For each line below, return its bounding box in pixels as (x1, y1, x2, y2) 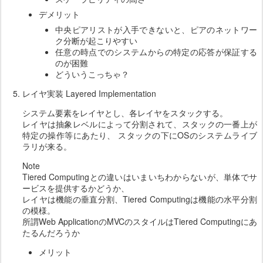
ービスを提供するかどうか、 (22, 182, 129, 194)
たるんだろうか (22, 227, 80, 239)
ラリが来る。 (22, 140, 72, 153)
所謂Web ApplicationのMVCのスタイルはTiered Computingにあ (22, 215, 257, 228)
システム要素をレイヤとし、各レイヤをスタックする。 (22, 107, 228, 119)
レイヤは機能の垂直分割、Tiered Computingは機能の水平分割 (22, 193, 257, 205)
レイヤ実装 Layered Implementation (22, 87, 156, 100)
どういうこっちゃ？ (55, 68, 129, 80)
